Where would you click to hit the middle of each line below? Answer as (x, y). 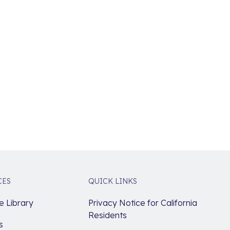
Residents (108, 215)
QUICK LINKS (113, 181)
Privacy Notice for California (143, 203)
